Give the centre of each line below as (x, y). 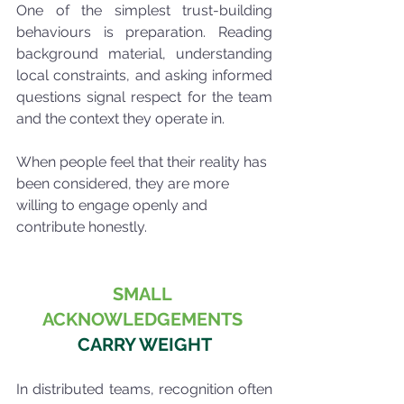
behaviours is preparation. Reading (144, 32)
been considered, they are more (124, 184)
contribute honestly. (82, 227)
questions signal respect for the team (144, 97)
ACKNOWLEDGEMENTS (142, 320)
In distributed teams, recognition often (144, 390)
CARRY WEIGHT (144, 345)
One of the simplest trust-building (144, 11)
